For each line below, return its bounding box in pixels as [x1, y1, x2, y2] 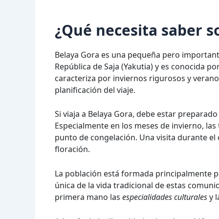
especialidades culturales [122, 191, 207, 202]
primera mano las [55, 191, 122, 202]
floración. [55, 144, 90, 155]
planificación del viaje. [55, 84, 135, 95]
